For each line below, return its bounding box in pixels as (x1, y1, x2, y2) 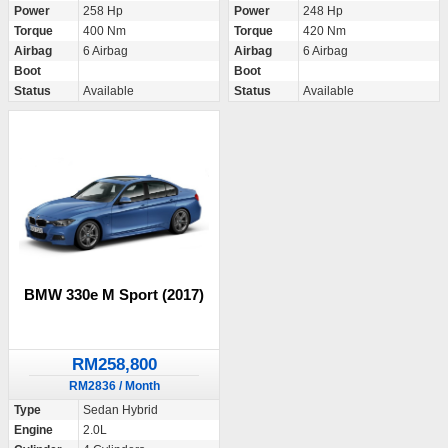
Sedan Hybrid (83, 403, 158, 418)
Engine (14, 423, 53, 438)
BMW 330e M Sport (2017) (24, 286, 204, 304)
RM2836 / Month (68, 379, 160, 394)
